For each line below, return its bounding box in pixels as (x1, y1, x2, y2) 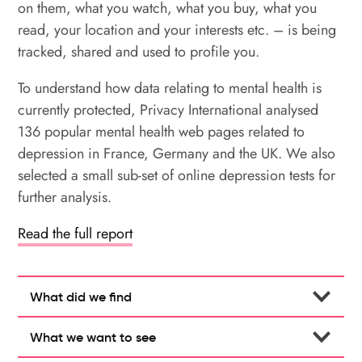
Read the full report (18, 223, 133, 244)
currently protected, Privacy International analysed (18, 99, 319, 120)
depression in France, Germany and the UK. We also (18, 143, 336, 164)
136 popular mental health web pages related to (18, 121, 305, 142)
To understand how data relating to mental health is (18, 78, 322, 99)
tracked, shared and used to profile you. (18, 41, 260, 62)
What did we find (30, 288, 133, 305)
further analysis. (18, 187, 112, 208)
